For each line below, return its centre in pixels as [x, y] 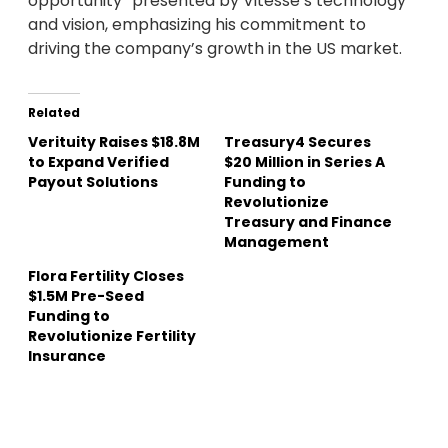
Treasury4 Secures [297, 141]
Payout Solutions [93, 181]
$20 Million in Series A [304, 161]
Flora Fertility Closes [106, 275]
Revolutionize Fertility [112, 335]
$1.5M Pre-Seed [86, 295]
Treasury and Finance [308, 221]
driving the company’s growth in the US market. [215, 48]
